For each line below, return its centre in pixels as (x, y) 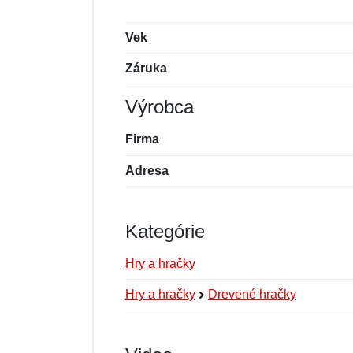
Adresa (147, 171)
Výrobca (160, 107)
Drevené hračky (252, 294)
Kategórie (165, 231)
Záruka (146, 68)
